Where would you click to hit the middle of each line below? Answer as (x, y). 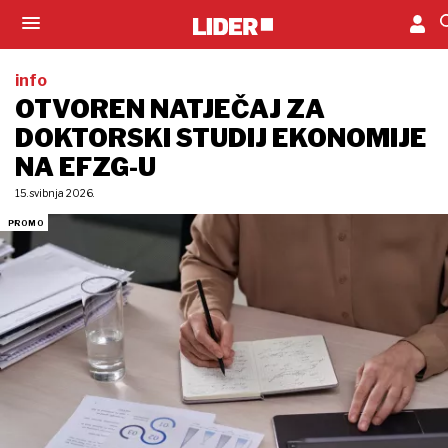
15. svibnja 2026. (54, 193)
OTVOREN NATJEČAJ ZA (170, 109)
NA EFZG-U (85, 167)
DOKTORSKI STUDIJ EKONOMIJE (221, 138)
